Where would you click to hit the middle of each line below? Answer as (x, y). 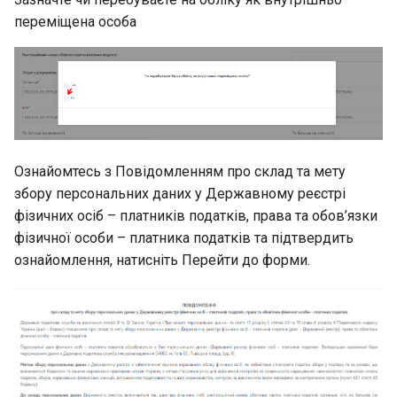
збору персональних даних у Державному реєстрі (180, 194)
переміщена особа (75, 21)
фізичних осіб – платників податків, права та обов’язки (196, 216)
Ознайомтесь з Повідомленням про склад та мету (180, 172)
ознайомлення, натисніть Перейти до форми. (162, 261)
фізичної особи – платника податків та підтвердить (184, 238)
